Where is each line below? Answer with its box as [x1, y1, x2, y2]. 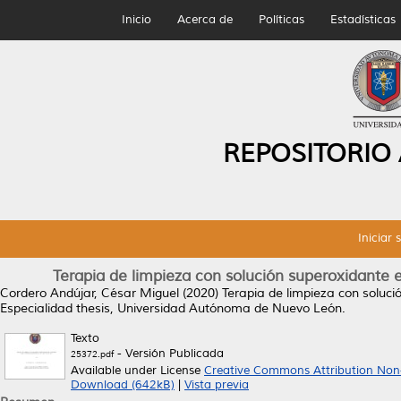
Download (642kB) [71, 378, 175, 392]
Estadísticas [329, 13, 396, 27]
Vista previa [184, 378, 249, 392]
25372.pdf [71, 348, 114, 360]
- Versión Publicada [114, 346, 224, 361]
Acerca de [176, 13, 233, 27]
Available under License [71, 363, 204, 378]
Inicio [121, 13, 151, 27]
